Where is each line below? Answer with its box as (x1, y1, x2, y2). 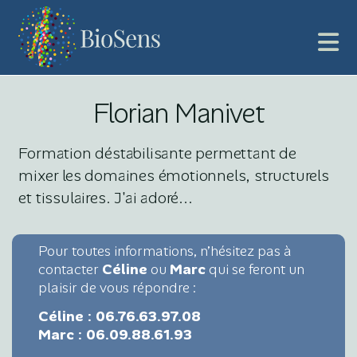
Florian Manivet (92, 95, 265, 131)
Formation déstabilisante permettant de (18, 142, 296, 163)
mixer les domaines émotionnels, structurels (18, 164, 329, 186)
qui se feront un (206, 259, 305, 279)
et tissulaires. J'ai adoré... (18, 186, 193, 208)
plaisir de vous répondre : (38, 277, 197, 297)
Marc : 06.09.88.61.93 (38, 325, 193, 345)
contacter (38, 259, 103, 279)
